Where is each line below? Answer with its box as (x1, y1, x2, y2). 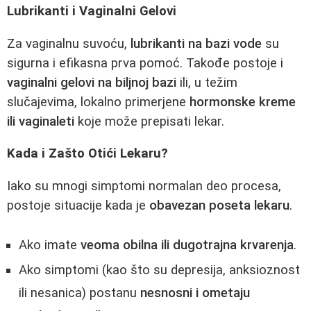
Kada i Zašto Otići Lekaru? (7, 146, 168, 162)
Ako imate (19, 237, 81, 253)
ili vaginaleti (7, 113, 74, 129)
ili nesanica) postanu (19, 285, 140, 301)
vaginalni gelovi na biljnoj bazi (7, 74, 176, 90)
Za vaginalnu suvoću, (7, 35, 131, 51)
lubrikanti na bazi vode (131, 35, 262, 51)
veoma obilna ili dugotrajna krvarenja (81, 237, 294, 253)
